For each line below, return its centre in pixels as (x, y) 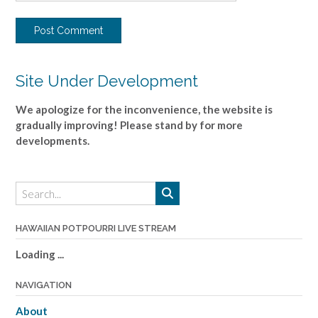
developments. (53, 140)
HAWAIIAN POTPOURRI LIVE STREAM (96, 229)
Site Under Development (107, 81)
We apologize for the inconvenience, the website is (144, 109)
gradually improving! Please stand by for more (129, 125)
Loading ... (40, 254)
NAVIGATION (44, 285)
